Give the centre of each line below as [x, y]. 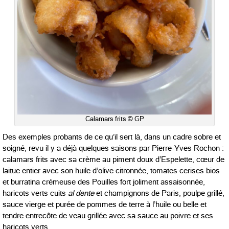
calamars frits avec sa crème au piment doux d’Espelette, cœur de [113, 160]
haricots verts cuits [35, 193]
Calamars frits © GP [114, 119]
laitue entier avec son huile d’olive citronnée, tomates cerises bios [111, 171]
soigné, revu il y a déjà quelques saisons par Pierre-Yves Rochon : [113, 148]
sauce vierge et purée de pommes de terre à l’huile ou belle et [105, 205]
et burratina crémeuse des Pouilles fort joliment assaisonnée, [104, 182]
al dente [81, 193]
